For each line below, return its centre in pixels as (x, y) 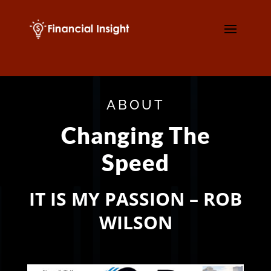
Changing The (135, 135)
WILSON (135, 222)
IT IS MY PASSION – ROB (135, 198)
